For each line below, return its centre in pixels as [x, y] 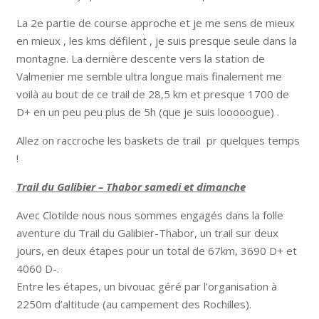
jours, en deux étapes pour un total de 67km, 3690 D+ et [156, 250]
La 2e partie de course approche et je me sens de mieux [155, 22]
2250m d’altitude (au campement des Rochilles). [134, 304]
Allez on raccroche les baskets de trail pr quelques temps [158, 140]
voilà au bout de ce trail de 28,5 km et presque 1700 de [152, 94]
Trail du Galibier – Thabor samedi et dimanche [131, 186]
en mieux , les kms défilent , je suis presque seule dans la [156, 40]
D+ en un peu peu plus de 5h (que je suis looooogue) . [147, 111]
